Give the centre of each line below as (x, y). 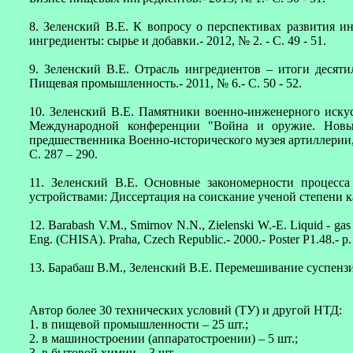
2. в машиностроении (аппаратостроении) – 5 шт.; (163, 338)
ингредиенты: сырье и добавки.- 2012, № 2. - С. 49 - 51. (178, 41)
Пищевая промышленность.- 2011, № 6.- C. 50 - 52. (165, 83)
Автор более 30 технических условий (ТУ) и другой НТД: (186, 310)
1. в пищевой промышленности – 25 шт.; (139, 324)
